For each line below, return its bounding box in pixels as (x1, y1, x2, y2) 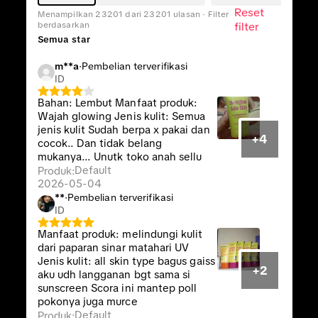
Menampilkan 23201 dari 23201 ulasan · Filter (37, 9, 229, 20)
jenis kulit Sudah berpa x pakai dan (37, 123, 210, 137)
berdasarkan (37, 19, 90, 31)
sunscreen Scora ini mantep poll (37, 281, 197, 295)
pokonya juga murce (37, 295, 138, 309)
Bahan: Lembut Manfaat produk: (37, 96, 198, 110)
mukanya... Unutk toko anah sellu (37, 150, 202, 164)
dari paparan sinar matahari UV (37, 241, 190, 255)
